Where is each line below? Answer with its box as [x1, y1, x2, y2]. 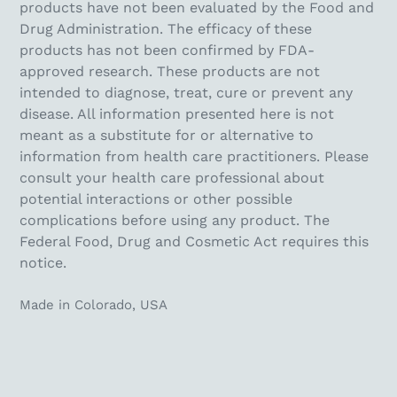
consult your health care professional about [19, 169, 324, 187]
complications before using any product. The [19, 212, 330, 230]
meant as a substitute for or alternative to [19, 127, 314, 144]
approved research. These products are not [19, 63, 320, 81]
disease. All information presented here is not [19, 105, 334, 123]
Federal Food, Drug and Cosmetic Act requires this [19, 233, 369, 251]
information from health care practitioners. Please [19, 148, 369, 166]
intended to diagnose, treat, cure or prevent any [19, 84, 353, 102]
